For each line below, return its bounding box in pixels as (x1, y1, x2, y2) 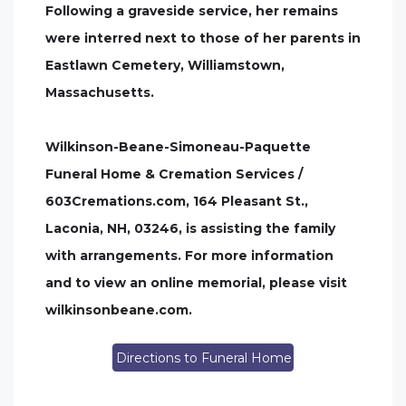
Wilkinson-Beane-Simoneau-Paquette (45, 139, 311, 155)
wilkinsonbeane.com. (45, 302, 192, 318)
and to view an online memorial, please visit (45, 275, 347, 291)
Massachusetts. (45, 84, 154, 101)
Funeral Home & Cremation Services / (45, 166, 303, 182)
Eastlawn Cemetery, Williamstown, (45, 57, 285, 73)
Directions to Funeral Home (116, 349, 292, 366)
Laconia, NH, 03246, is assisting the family (45, 220, 335, 237)
